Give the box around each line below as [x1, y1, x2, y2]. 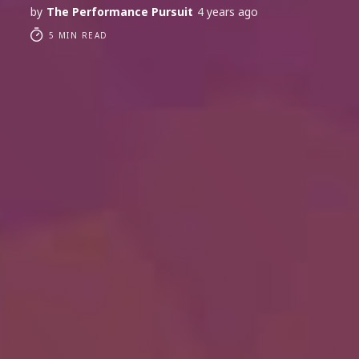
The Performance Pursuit [46, 4, 193, 20]
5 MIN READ [45, 30, 108, 42]
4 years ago [197, 4, 258, 20]
